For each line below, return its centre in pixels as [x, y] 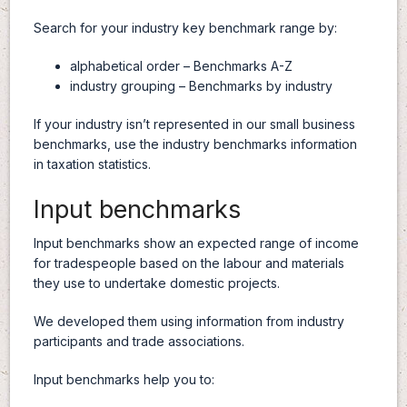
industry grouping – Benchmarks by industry [201, 86]
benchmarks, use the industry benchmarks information [195, 144]
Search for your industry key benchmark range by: [185, 28]
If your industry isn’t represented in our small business [194, 124]
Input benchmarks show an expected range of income [196, 243]
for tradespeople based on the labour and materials [189, 263]
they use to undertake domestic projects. [156, 283]
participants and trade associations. [139, 342]
